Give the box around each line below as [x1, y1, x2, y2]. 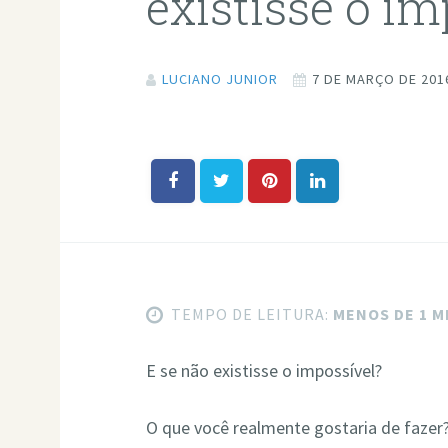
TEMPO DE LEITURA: [171, 304, 330, 325]
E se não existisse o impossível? [146, 359, 383, 383]
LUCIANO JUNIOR [162, 70, 279, 89]
